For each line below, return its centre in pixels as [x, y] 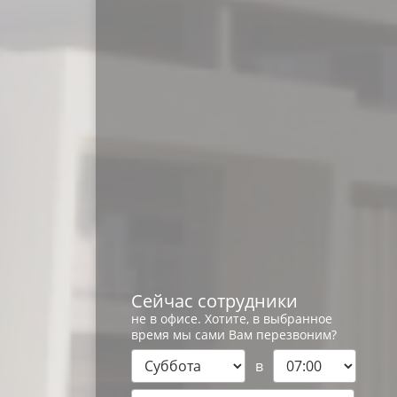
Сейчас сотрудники [214, 301]
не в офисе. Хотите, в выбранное [232, 319]
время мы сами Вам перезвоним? [234, 335]
